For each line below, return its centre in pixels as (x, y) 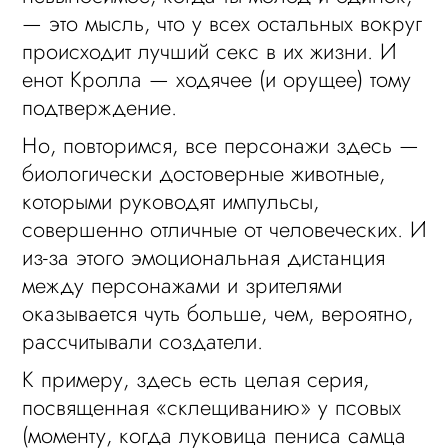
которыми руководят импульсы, (171, 201)
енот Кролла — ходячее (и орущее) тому (217, 79)
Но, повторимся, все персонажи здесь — (221, 145)
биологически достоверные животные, (204, 173)
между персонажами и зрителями (182, 285)
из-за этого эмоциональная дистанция (204, 257)
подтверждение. (100, 107)
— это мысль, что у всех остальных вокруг (222, 23)
